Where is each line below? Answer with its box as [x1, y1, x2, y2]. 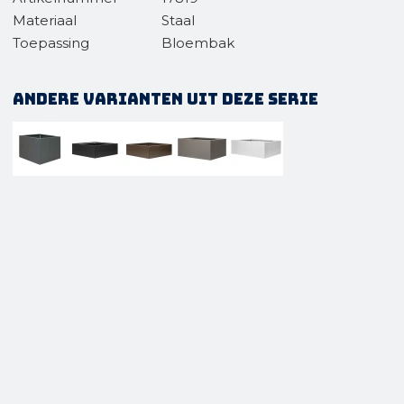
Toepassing [13, 34, 89, 51]
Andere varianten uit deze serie [13, 89, 318, 109]
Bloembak [161, 34, 234, 51]
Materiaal [13, 12, 77, 29]
